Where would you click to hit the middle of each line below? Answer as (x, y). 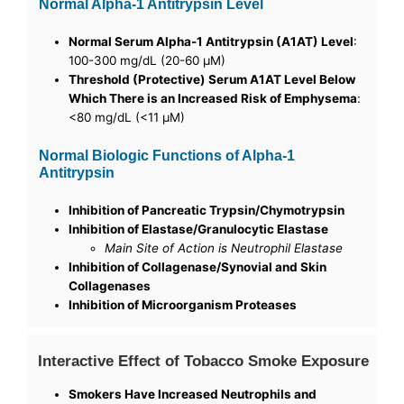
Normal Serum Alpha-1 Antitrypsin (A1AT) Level (211, 41)
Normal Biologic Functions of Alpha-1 (167, 155)
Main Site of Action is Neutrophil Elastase (224, 248)
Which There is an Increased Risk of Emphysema (213, 98)
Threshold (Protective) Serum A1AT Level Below (212, 79)
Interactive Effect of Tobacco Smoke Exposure (204, 360)
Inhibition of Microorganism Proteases (183, 304)
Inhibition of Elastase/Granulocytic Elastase (199, 229)
